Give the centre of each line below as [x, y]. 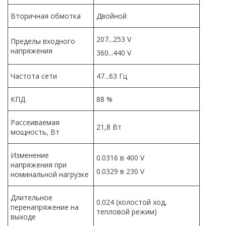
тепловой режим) [127, 211]
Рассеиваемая [35, 122]
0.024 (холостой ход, [132, 202]
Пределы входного [43, 41]
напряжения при [39, 164]
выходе [23, 216]
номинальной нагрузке [50, 174]
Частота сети [34, 76]
